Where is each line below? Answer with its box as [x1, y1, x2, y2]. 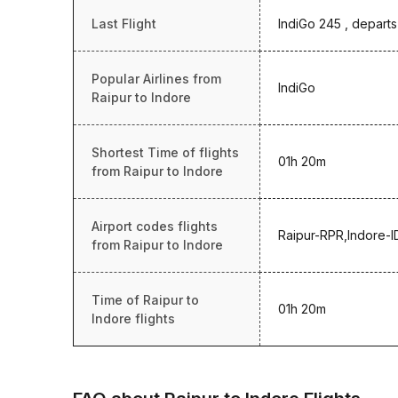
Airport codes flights [92, 219, 218, 234]
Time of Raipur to [92, 292, 199, 307]
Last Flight [92, 16, 156, 31]
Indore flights [92, 311, 175, 326]
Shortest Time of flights [92, 145, 239, 160]
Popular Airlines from [92, 71, 221, 86]
